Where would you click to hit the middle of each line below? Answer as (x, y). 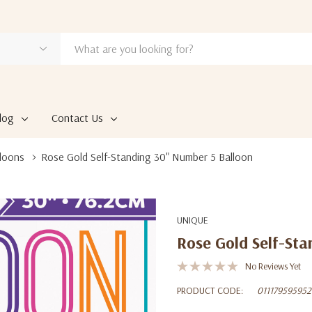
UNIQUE (193, 220)
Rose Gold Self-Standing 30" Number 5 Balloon (147, 157)
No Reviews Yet (273, 266)
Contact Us (77, 118)
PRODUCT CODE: (210, 290)
